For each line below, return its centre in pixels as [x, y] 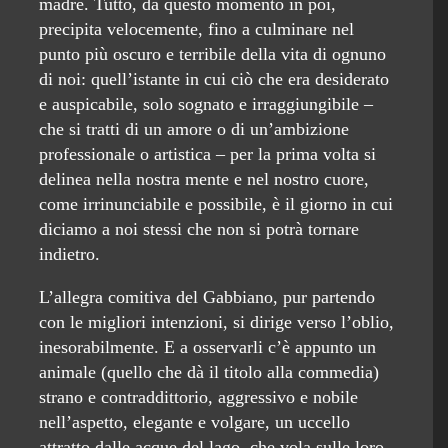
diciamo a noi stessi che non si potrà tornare [199, 229]
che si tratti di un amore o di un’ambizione [194, 129]
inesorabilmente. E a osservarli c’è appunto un [207, 347]
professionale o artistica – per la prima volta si [207, 154]
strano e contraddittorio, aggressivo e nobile [198, 397]
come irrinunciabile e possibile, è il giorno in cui [216, 204]
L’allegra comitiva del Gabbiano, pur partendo [207, 297]
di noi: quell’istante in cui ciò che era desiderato [214, 79]
